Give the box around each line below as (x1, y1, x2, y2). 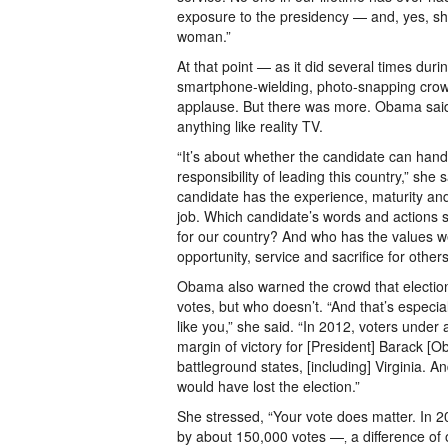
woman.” (177, 26, 231, 46)
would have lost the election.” (177, 376, 360, 396)
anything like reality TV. (177, 116, 323, 136)
